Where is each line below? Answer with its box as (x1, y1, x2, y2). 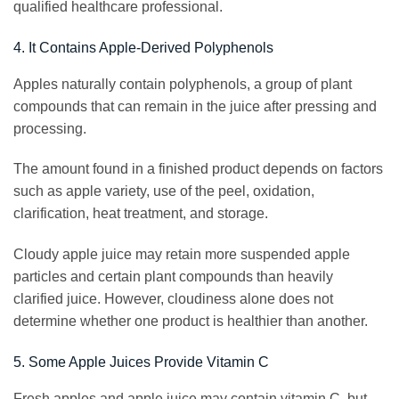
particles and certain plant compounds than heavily (13, 269, 333, 285)
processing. (13, 120, 86, 136)
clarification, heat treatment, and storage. (13, 206, 268, 222)
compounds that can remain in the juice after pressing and (13, 98, 377, 114)
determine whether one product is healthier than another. (13, 313, 368, 330)
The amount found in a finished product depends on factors (13, 161, 383, 177)
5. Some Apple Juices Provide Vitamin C (13, 354, 269, 370)
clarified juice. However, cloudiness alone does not (13, 291, 333, 307)
